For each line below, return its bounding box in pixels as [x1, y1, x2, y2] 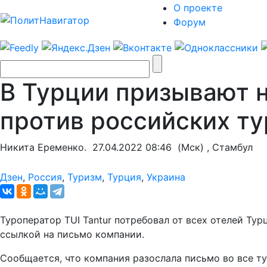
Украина [147, 170, 185, 183]
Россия [28, 170, 62, 183]
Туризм [67, 170, 102, 183]
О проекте [173, 2, 222, 14]
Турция [107, 170, 141, 183]
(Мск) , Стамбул [172, 141, 253, 153]
